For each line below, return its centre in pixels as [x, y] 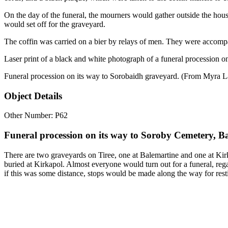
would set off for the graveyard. [55, 24]
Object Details [33, 96]
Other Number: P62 [36, 116]
